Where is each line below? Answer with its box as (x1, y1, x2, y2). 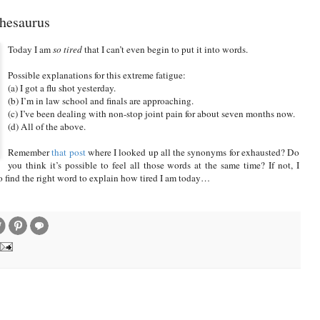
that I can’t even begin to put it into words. (82, 42, 248, 56)
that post (51, 145, 86, 159)
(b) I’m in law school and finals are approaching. (8, 94, 194, 107)
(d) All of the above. (8, 119, 86, 133)
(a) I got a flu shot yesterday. (8, 81, 116, 94)
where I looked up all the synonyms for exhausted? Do (85, 145, 299, 159)
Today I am (8, 42, 53, 56)
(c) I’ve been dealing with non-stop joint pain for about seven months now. (8, 106, 295, 120)
